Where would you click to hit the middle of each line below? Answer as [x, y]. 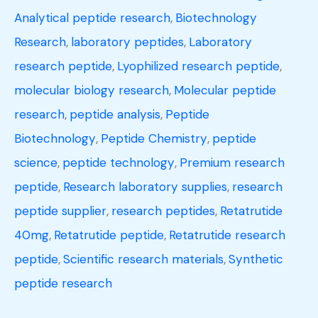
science [36, 163]
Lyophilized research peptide [198, 66]
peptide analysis [115, 115]
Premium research [232, 163]
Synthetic [256, 259]
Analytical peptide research [92, 18]
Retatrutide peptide [109, 235]
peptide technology [119, 163]
